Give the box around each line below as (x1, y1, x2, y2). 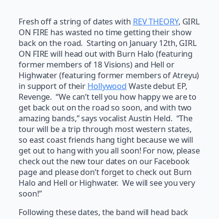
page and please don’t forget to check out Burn (19, 167, 192, 178)
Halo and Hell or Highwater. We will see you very (19, 177, 196, 189)
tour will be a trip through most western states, (19, 124, 192, 135)
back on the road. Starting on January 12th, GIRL (19, 38, 197, 49)
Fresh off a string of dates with (19, 16, 133, 27)
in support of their (19, 81, 88, 92)
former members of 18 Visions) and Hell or (19, 59, 175, 70)
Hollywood (88, 81, 127, 92)
